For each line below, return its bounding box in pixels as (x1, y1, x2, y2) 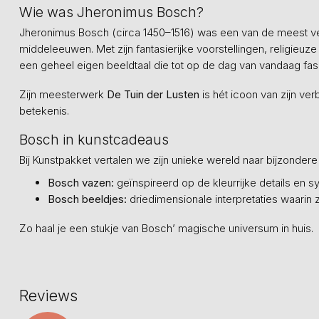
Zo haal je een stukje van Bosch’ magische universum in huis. (19, 221, 313, 235)
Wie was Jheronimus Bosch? (19, 4, 204, 21)
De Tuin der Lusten (107, 88, 199, 101)
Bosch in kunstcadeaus (19, 131, 169, 148)
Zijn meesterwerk (19, 88, 107, 101)
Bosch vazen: (48, 176, 117, 189)
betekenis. (19, 104, 69, 117)
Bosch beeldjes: (48, 192, 130, 206)
